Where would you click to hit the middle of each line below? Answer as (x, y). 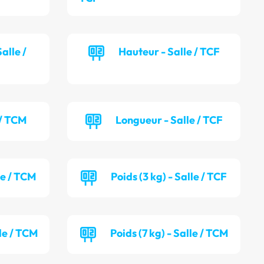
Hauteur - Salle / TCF (169, 52)
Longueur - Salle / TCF (169, 120)
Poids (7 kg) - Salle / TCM (169, 233)
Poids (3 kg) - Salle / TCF (169, 177)
